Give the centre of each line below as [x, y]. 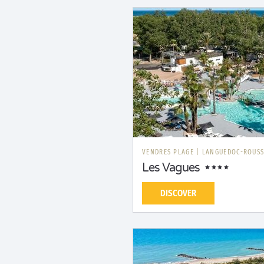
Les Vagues [171, 168]
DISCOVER [178, 193]
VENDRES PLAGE [169, 152]
